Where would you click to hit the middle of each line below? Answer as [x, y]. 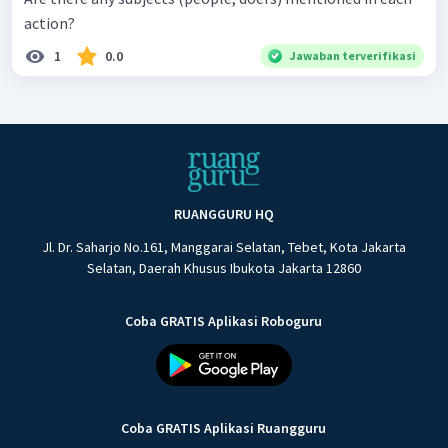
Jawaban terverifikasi [353, 56]
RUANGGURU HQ [223, 214]
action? [49, 23]
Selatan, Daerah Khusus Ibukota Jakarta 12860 [223, 268]
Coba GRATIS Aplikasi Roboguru [224, 321]
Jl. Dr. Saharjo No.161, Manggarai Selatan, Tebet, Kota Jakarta [223, 247]
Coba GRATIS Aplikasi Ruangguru [224, 428]
